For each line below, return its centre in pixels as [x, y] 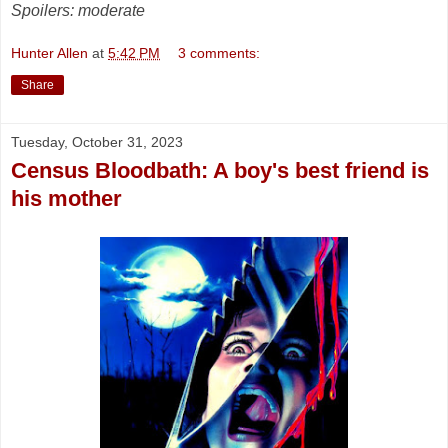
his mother [66, 199]
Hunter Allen [49, 53]
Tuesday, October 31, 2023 [97, 142]
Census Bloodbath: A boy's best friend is [220, 171]
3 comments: [219, 53]
